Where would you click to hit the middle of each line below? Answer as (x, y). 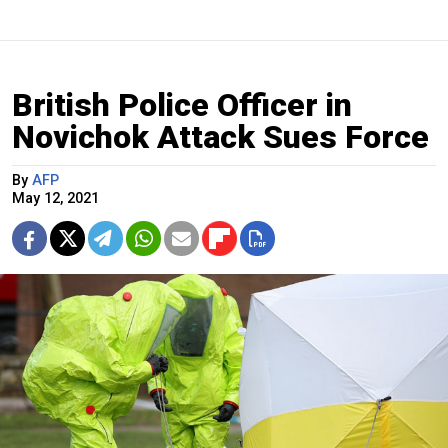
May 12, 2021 (55, 199)
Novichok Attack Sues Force (220, 137)
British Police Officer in (182, 105)
